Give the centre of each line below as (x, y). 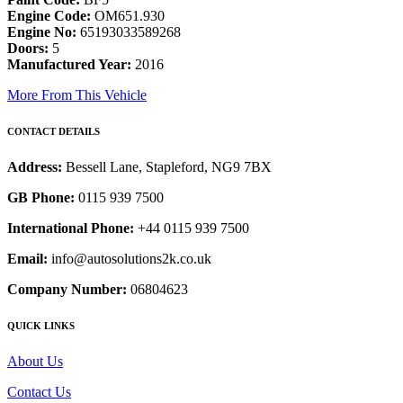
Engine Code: (49, 16)
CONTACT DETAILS (54, 132)
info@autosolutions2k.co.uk (130, 259)
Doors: (28, 49)
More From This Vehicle (77, 95)
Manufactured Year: (69, 65)
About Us (35, 361)
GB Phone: (41, 198)
